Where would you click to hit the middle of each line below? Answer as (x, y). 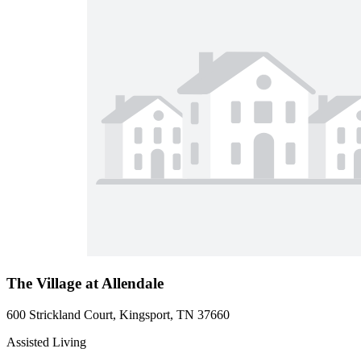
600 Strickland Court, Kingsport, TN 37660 (118, 314)
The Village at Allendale (85, 283)
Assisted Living (46, 342)
